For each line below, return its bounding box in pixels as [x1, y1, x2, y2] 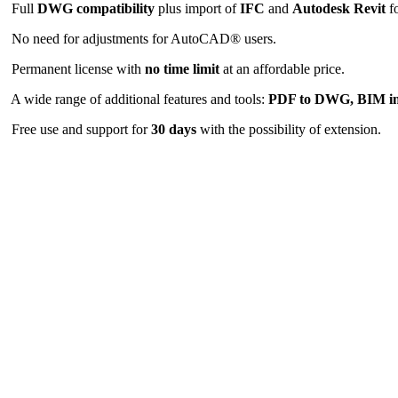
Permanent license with [8, 60, 145, 76]
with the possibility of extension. [196, 121, 381, 137]
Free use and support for [8, 121, 151, 137]
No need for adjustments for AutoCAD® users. [8, 30, 276, 46]
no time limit [145, 60, 219, 76]
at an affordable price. [219, 60, 345, 76]
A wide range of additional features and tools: [8, 91, 268, 107]
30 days [151, 121, 196, 137]
